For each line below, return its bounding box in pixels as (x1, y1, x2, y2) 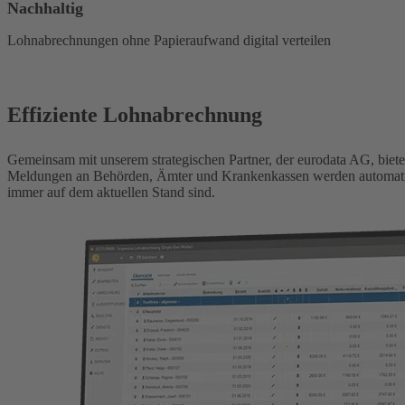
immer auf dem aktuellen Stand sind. (7, 184, 215, 201)
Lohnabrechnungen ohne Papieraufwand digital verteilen (7, 33, 331, 49)
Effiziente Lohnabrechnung (7, 103, 262, 127)
